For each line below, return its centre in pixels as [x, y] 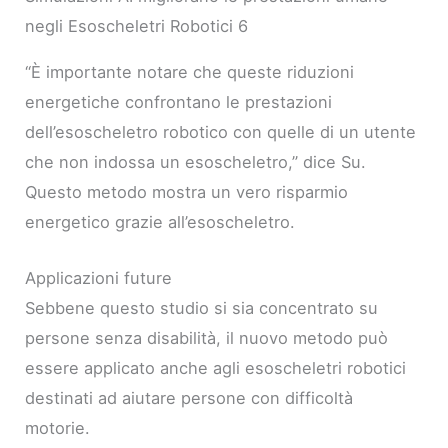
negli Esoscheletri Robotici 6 [137, 25]
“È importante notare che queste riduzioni [190, 71]
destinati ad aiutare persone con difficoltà [189, 398]
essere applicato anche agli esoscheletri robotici [216, 368]
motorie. [58, 428]
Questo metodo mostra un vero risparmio [187, 191]
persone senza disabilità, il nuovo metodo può [207, 338]
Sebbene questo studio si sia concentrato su [202, 308]
